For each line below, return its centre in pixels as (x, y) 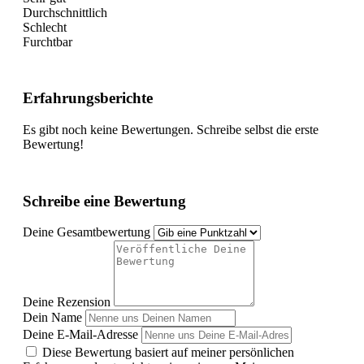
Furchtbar (48, 42)
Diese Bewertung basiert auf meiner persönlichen (168, 353)
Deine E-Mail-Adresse (80, 335)
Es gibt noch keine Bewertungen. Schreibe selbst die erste (171, 129)
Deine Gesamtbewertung (87, 232)
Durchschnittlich (65, 13)
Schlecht (45, 28)
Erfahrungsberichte (88, 98)
